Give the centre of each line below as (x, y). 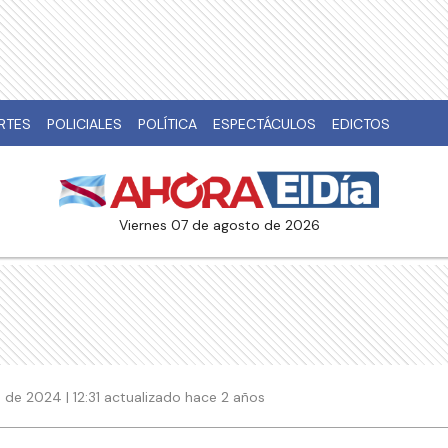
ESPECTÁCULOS (264, 124)
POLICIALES (84, 124)
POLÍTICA (167, 124)
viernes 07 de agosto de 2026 (223, 225)
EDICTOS (361, 124)
